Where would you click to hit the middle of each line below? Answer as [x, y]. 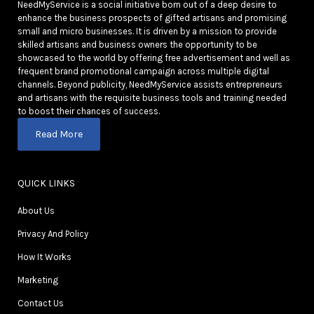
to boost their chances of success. [89, 111]
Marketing [38, 280]
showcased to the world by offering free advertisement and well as [154, 58]
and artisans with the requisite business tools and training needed [152, 98]
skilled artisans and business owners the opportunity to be [137, 45]
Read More [59, 135]
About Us [36, 211]
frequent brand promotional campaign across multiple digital [143, 71]
